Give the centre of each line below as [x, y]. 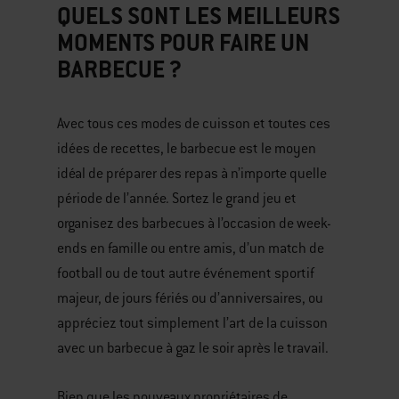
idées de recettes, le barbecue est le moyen [187, 148]
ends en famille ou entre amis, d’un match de [191, 248]
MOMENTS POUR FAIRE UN [183, 42]
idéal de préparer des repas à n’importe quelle [192, 173]
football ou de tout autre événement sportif [186, 273]
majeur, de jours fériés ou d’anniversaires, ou [190, 298]
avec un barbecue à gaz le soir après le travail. [193, 348]
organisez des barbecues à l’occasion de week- [194, 223]
